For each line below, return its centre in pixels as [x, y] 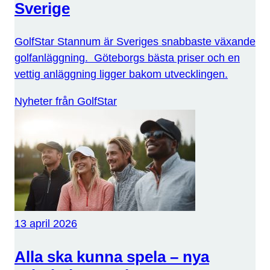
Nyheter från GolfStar [66, 102]
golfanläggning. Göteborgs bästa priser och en [127, 58]
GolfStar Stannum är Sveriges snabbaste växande [135, 42]
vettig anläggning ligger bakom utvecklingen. [121, 74]
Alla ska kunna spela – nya [112, 257]
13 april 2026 [46, 224]
